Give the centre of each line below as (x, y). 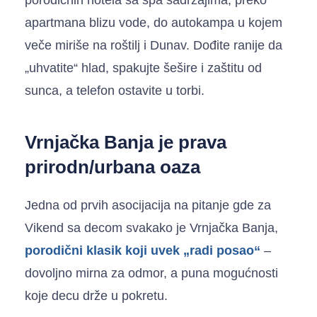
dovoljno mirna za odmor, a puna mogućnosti (151, 273)
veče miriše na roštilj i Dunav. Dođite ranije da (154, 45)
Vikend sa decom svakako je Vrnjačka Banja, (151, 227)
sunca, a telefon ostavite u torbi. (115, 90)
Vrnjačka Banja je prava (126, 142)
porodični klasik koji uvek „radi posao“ (143, 250)
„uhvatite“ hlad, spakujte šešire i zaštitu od (143, 68)
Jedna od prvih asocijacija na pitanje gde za (148, 205)
